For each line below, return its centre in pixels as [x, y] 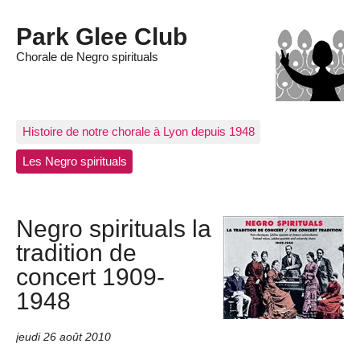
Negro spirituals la [114, 229]
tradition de [76, 253]
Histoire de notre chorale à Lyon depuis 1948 [138, 131]
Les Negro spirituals [74, 162]
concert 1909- [90, 277]
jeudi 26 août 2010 [63, 337]
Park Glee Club [102, 37]
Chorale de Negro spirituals [87, 57]
